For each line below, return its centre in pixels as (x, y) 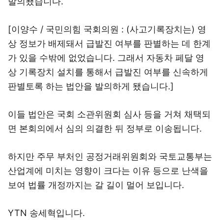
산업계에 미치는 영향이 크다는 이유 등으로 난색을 (108, 171)
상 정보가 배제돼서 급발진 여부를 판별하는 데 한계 (109, 43)
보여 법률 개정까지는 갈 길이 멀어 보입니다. (96, 185)
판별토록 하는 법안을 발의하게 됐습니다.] (91, 86)
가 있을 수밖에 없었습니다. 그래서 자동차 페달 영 (106, 58)
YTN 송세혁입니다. (46, 213)
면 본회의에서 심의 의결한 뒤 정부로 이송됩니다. (105, 128)
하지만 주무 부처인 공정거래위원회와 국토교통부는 (110, 156)
